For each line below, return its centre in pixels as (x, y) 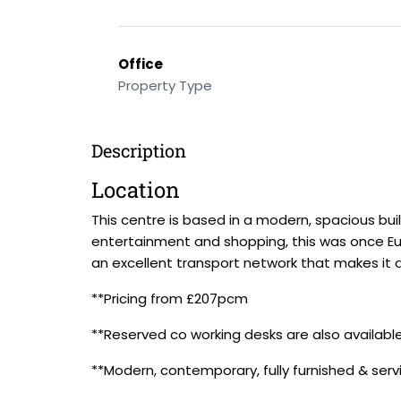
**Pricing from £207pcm (170, 299)
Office (141, 64)
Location (136, 190)
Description (139, 150)
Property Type (165, 85)
